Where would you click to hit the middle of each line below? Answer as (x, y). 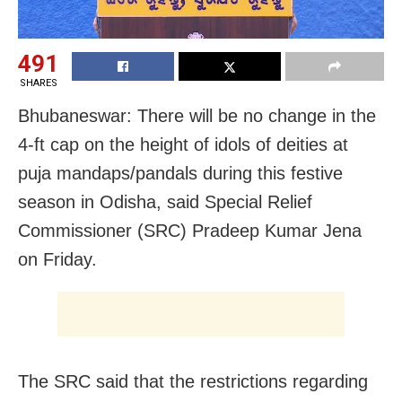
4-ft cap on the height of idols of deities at (183, 145)
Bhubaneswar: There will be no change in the (197, 116)
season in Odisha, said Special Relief (165, 202)
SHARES (38, 83)
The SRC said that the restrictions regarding (193, 382)
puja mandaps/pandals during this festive (180, 174)
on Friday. (57, 260)
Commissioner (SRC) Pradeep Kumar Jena (190, 231)
